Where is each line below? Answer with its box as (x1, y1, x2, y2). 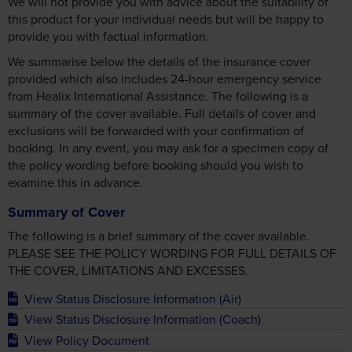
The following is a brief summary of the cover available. (8, 227, 310, 245)
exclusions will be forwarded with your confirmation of (8, 121, 304, 139)
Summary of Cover (8, 201, 125, 222)
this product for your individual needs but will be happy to (8, 10, 324, 28)
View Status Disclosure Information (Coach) (24, 310, 262, 328)
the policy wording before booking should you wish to (8, 156, 303, 174)
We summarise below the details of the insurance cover (8, 52, 310, 70)
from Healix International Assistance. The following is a (8, 86, 308, 104)
